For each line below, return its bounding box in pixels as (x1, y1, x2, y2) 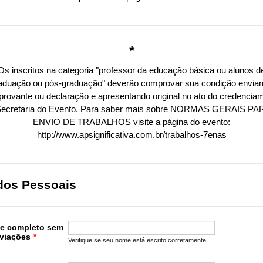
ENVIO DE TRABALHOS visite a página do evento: (33, 117, 230, 127)
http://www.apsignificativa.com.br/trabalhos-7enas (36, 130, 227, 140)
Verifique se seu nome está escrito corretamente (68, 237, 206, 244)
